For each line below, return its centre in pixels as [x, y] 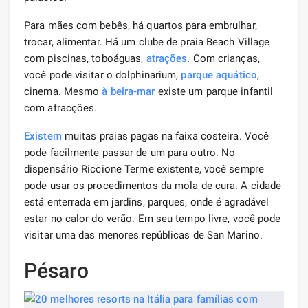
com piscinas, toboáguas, [85, 58]
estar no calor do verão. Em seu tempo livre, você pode [153, 218]
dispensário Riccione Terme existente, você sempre [144, 169]
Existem [43, 136]
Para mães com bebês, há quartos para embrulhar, [141, 25]
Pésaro [56, 270]
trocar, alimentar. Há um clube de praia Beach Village [147, 42]
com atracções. [61, 108]
